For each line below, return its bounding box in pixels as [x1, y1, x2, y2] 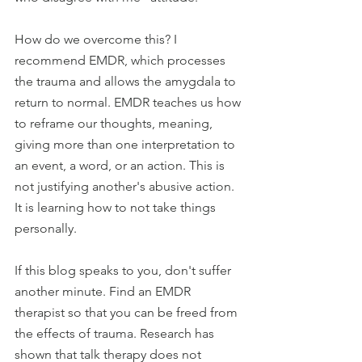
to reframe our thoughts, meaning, [15, 116, 216, 132]
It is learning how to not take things [15, 200, 219, 216]
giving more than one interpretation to [15, 137, 238, 153]
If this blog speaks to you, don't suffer [15, 263, 234, 279]
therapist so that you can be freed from [15, 305, 241, 321]
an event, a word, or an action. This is [15, 158, 228, 174]
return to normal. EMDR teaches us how [15, 95, 244, 111]
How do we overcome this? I [15, 32, 180, 48]
